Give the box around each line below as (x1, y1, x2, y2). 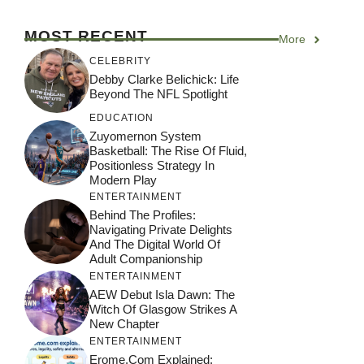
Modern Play (89, 173, 157, 188)
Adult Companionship (89, 252, 202, 266)
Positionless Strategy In (89, 158, 214, 173)
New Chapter (89, 316, 159, 331)
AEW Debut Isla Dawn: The (89, 287, 235, 301)
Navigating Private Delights (89, 223, 232, 237)
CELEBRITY (89, 54, 151, 67)
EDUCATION (89, 112, 154, 124)
